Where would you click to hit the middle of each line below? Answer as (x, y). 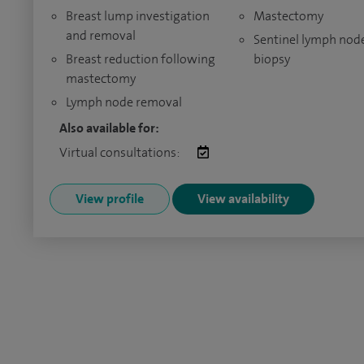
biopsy (271, 59)
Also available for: (109, 128)
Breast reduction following (141, 59)
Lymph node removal (124, 102)
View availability (243, 199)
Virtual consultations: (120, 152)
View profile (110, 199)
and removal (101, 35)
